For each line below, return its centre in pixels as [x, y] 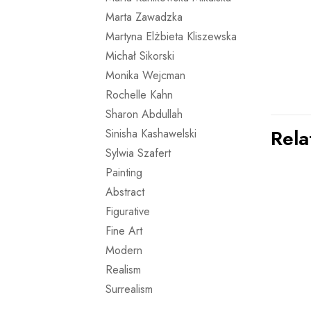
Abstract [125, 192]
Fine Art [124, 231]
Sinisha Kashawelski [151, 134]
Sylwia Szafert [138, 153]
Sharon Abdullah [144, 114]
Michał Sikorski [140, 56]
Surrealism [129, 289]
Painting [124, 173]
